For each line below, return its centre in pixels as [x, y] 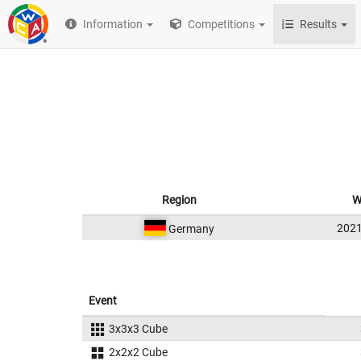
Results [319, 24]
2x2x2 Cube [138, 352]
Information [113, 24]
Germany [191, 229]
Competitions [220, 24]
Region [179, 200]
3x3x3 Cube [138, 329]
